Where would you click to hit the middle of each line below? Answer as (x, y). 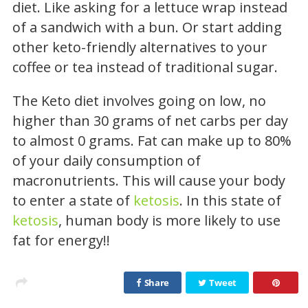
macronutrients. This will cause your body (149, 180)
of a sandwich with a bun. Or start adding (147, 27)
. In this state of (230, 200)
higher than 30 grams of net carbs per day (150, 120)
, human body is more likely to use (169, 220)
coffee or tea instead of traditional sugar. (145, 67)
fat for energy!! (61, 240)
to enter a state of (73, 200)
